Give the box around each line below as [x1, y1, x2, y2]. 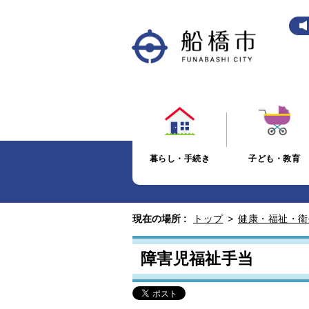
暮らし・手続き [149, 153, 210, 163]
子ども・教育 [248, 153, 301, 163]
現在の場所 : [132, 213, 187, 224]
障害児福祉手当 [141, 250, 254, 268]
